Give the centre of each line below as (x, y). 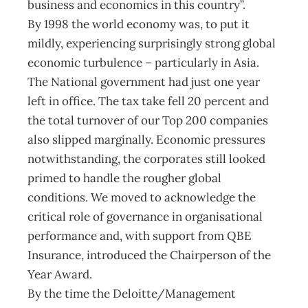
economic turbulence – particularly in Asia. (143, 63)
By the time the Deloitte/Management (132, 294)
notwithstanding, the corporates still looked (146, 159)
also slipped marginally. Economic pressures (146, 140)
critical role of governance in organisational (145, 217)
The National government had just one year (144, 82)
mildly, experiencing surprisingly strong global (152, 43)
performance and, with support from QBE (140, 236)
